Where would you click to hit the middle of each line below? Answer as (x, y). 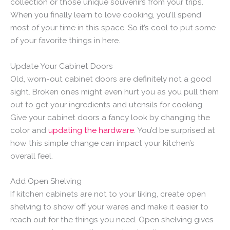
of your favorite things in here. (65, 40)
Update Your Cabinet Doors (62, 66)
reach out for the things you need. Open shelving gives (112, 220)
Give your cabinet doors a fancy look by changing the (110, 117)
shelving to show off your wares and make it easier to (109, 207)
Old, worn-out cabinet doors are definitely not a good (111, 79)
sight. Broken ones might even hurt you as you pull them (114, 91)
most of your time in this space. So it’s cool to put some (113, 27)
